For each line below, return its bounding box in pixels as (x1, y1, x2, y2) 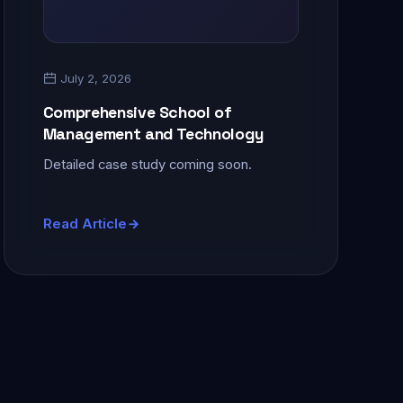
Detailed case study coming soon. (42, 156, 252, 173)
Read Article (42, 216, 127, 233)
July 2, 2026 (56, 70, 131, 85)
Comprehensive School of (42, 101, 232, 122)
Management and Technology (42, 122, 264, 144)
